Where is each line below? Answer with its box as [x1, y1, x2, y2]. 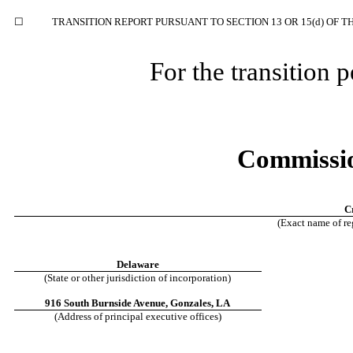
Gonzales [170, 297, 212, 309]
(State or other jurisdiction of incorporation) [44, 272, 232, 284]
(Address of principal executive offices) [54, 310, 221, 322]
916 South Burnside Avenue [45, 297, 166, 309]
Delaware [116, 258, 159, 270]
